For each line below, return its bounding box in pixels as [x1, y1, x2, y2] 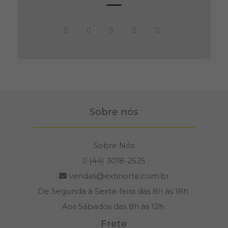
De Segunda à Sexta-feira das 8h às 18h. [38, 186, 190, 196]
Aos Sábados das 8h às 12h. [62, 202, 166, 212]
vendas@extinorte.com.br [66, 171, 169, 181]
